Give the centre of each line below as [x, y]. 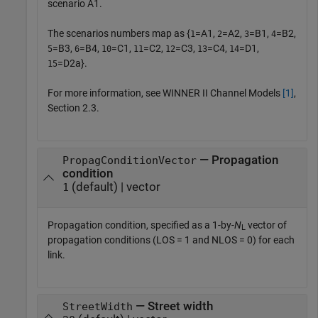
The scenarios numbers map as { [119, 34]
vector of [266, 225]
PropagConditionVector [129, 161]
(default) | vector [114, 187]
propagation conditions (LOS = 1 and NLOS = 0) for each [171, 240]
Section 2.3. [73, 108]
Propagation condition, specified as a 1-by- [141, 225]
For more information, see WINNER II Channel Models [165, 93]
